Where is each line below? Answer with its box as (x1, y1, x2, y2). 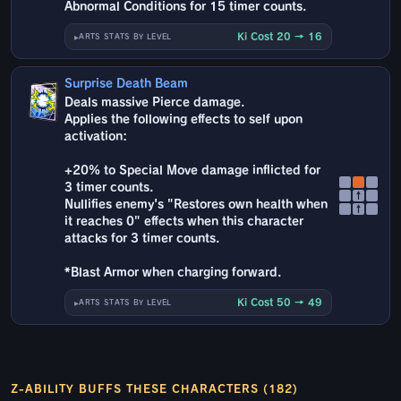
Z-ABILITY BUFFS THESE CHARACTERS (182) (11, 383, 298, 395)
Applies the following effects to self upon (64, 114, 303, 126)
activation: (64, 131, 128, 143)
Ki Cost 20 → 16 (237, 31, 322, 42)
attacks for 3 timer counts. (64, 233, 220, 245)
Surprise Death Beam (64, 78, 189, 90)
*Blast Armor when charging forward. (64, 267, 282, 279)
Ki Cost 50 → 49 (237, 297, 322, 308)
